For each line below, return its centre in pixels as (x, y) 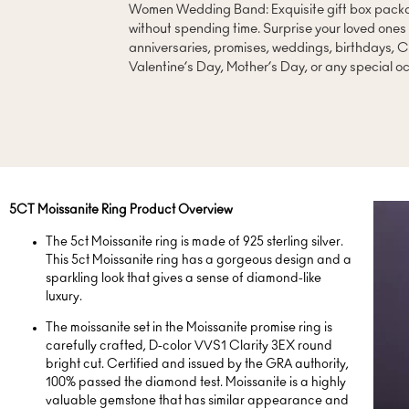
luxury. (64, 296)
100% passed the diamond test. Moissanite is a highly (196, 382)
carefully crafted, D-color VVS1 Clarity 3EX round (189, 346)
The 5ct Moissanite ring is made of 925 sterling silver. (194, 241)
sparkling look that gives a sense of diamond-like (184, 278)
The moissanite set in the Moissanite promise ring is (189, 327)
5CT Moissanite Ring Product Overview (121, 210)
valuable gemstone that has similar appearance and (197, 400)
